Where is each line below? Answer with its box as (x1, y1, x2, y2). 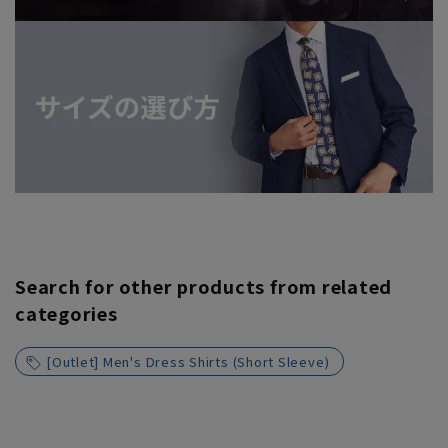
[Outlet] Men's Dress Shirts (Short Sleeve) (46, 352, 330, 372)
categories (15, 300, 118, 327)
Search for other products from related (15, 273, 393, 300)
